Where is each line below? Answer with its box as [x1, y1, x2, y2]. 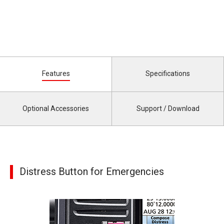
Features [41, 69, 70, 77]
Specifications [145, 69, 190, 77]
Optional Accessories [22, 104, 89, 112]
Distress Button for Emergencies [19, 165, 164, 177]
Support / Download [136, 104, 199, 112]
